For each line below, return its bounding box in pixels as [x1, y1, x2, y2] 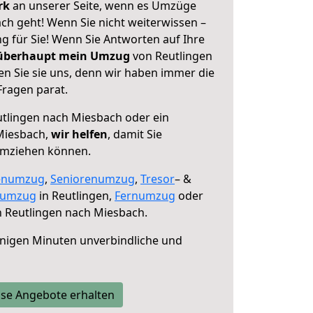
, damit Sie [108, 126, 162, 142]
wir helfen [51, 126, 108, 142]
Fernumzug [115, 188, 175, 203]
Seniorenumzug [50, 171, 135, 187]
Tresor [140, 171, 175, 187]
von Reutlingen [130, 48, 212, 64]
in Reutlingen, [36, 188, 115, 203]
